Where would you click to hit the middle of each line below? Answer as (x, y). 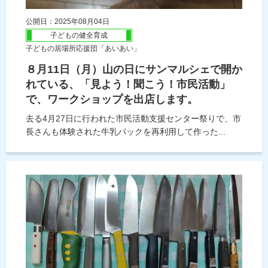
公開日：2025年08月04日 (68, 22)
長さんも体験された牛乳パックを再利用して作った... (126, 132)
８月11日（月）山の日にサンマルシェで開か (134, 70)
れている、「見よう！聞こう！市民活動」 (128, 85)
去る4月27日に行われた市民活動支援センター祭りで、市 (133, 119)
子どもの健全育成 (79, 36)
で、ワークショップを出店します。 (112, 100)
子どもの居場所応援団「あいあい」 (83, 49)
